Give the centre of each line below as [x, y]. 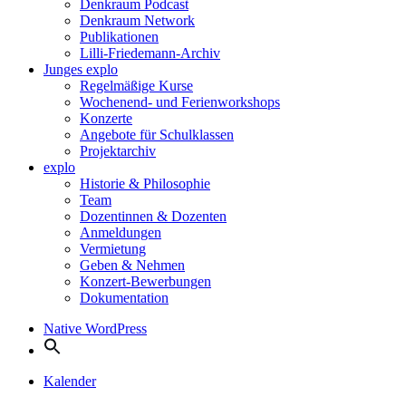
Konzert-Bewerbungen [145, 281]
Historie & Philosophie [145, 184]
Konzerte [106, 118]
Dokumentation [124, 298]
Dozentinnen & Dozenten [153, 216]
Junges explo [81, 69]
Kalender [70, 381]
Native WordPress [95, 329]
